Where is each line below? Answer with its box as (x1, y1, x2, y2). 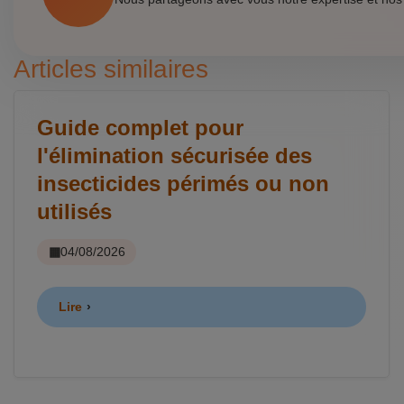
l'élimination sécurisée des (37, 142, 312, 168)
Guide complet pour (37, 115, 243, 140)
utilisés (37, 198, 112, 224)
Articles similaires (14, 54, 208, 83)
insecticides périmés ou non (37, 170, 329, 196)
